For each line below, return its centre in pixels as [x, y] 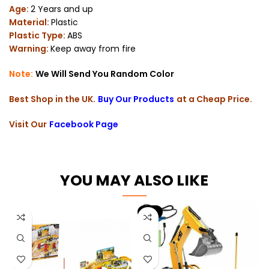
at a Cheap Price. [214, 99]
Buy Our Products [136, 99]
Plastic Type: [38, 35]
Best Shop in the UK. [52, 99]
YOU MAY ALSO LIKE [134, 180]
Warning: [30, 48]
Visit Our [28, 124]
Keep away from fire [93, 48]
